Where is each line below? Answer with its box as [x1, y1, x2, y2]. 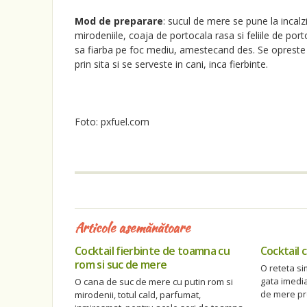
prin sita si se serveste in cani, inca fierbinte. [75, 58, 268, 71]
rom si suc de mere [75, 257, 167, 273]
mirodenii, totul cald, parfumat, [75, 288, 201, 302]
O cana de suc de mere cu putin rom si [75, 275, 233, 288]
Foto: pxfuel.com [75, 115, 149, 129]
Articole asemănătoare [75, 218, 190, 238]
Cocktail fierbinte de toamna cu [75, 243, 230, 259]
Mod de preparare [75, 14, 163, 28]
